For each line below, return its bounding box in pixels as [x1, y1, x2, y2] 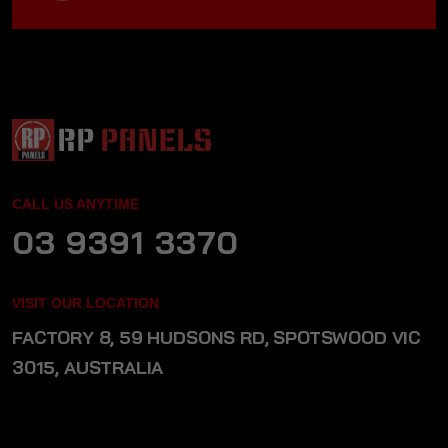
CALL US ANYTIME [12, 196, 139, 213]
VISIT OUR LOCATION [12, 295, 159, 312]
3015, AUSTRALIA [12, 356, 164, 380]
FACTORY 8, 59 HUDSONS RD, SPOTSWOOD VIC [12, 326, 421, 350]
